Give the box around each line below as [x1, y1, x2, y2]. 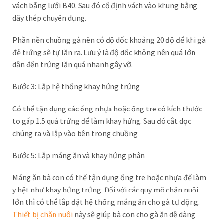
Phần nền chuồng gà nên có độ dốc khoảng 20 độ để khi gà [12, 35, 206, 45]
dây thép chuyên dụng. [12, 13, 86, 23]
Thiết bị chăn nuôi [12, 209, 73, 219]
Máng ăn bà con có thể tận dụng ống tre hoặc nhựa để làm [12, 172, 206, 182]
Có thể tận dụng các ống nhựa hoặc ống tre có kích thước [12, 104, 202, 113]
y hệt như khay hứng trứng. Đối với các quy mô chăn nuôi [12, 185, 198, 194]
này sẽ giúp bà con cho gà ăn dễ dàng [73, 209, 195, 219]
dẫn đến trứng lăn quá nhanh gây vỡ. [12, 59, 133, 69]
